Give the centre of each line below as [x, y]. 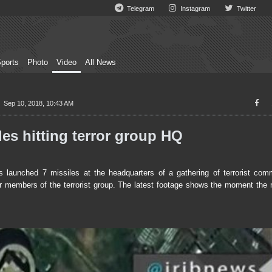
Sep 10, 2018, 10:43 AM [39, 103]
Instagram [195, 8]
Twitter [245, 8]
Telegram [140, 8]
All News [100, 63]
